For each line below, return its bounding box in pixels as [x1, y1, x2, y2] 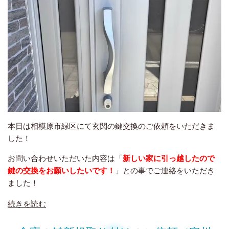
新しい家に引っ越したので [123, 153, 215, 163]
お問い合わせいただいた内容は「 [8, 153, 123, 163]
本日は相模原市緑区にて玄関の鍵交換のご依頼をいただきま [8, 121, 215, 130]
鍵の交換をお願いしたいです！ [8, 165, 115, 175]
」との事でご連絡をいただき [115, 165, 215, 175]
